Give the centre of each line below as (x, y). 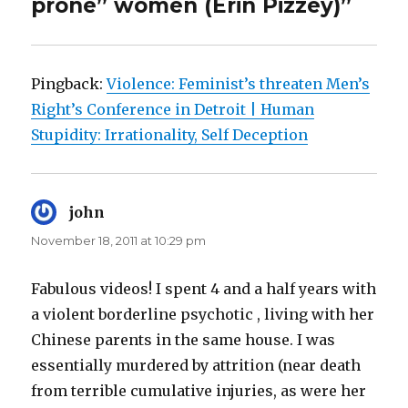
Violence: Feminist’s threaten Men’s (239, 83)
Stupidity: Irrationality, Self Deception (170, 134)
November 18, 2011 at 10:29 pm (119, 240)
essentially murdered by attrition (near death (196, 365)
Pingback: (69, 83)
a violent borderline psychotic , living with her (203, 314)
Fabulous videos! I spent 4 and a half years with (204, 288)
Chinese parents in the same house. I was (184, 339)
